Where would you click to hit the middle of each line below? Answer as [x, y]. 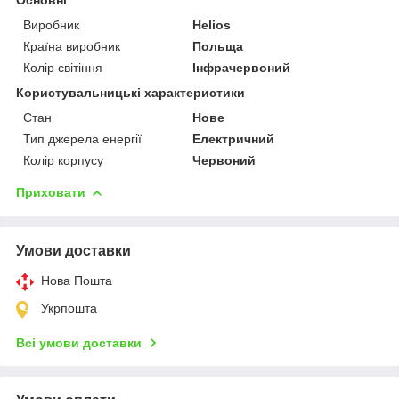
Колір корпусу [63, 160]
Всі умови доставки [79, 342]
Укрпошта [69, 308]
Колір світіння [63, 67]
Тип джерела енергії [82, 138]
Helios [212, 24]
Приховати [51, 192]
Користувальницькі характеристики [130, 92]
